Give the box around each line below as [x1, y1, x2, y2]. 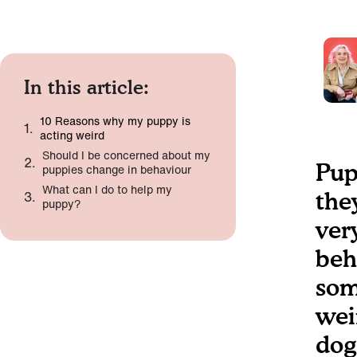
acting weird [40, 127, 104, 143]
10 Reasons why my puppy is [40, 112, 190, 129]
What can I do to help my [42, 181, 172, 198]
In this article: [24, 76, 149, 99]
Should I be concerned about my [42, 147, 210, 163]
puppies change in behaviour [42, 161, 194, 178]
